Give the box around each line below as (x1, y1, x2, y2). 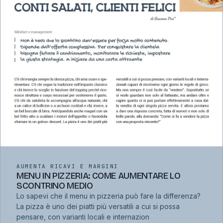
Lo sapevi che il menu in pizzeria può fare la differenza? (16, 192, 201, 201)
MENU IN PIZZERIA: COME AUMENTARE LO (16, 170, 181, 182)
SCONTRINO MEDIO (16, 180, 93, 192)
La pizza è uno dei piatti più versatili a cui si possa (16, 202, 180, 211)
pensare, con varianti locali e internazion (16, 213, 149, 222)
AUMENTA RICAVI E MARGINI (16, 163, 118, 170)
